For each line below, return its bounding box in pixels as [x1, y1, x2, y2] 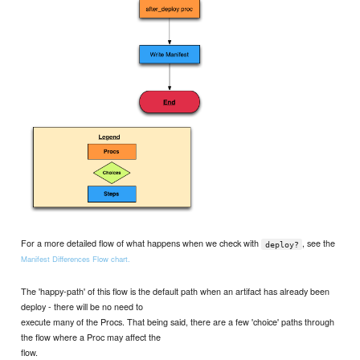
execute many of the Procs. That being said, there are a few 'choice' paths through [21, 314, 335, 328]
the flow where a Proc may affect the [21, 329, 162, 343]
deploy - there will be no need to [21, 299, 144, 313]
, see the [302, 236, 336, 250]
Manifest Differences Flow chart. [21, 253, 131, 265]
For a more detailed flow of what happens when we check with [21, 236, 262, 250]
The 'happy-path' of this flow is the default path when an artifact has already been [21, 284, 330, 297]
